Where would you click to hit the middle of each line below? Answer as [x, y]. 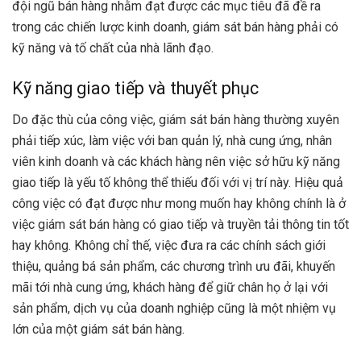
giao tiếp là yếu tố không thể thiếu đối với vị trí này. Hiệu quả [178, 182]
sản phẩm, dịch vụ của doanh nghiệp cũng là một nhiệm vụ [174, 308]
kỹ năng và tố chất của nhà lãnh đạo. [113, 48]
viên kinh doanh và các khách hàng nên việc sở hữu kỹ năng [176, 161]
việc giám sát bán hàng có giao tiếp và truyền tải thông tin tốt [180, 224]
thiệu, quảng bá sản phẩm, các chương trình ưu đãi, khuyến [174, 266]
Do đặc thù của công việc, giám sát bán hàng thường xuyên [176, 119]
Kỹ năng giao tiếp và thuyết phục [135, 88]
